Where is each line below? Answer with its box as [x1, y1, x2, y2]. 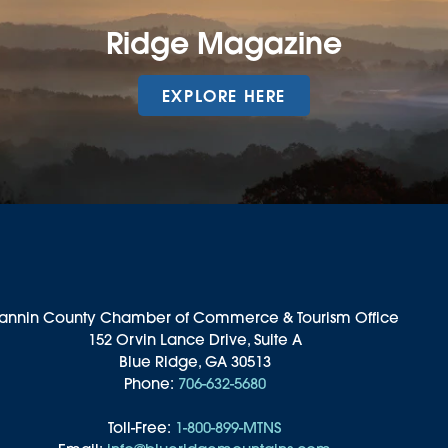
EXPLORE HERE [161, 85, 287, 106]
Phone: [123, 374, 178, 393]
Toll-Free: [108, 418, 176, 437]
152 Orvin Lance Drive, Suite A [87, 330, 302, 349]
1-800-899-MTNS [175, 418, 282, 437]
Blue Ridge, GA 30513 [118, 352, 271, 371]
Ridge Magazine [105, 23, 342, 62]
